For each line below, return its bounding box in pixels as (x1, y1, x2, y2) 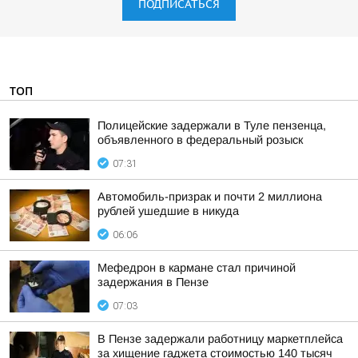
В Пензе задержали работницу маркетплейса (97, 332, 343, 345)
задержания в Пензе (97, 276, 209, 288)
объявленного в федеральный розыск (97, 133, 303, 146)
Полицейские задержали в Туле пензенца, (97, 119, 326, 132)
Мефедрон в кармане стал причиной (97, 261, 296, 274)
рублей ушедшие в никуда (97, 205, 239, 217)
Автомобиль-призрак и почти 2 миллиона (97, 190, 322, 203)
